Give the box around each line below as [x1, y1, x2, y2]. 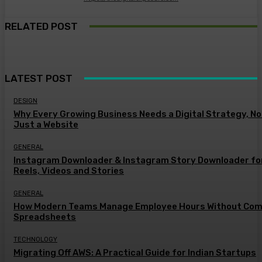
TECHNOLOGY [13, 236, 57, 244]
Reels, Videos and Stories [13, 166, 124, 177]
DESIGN [13, 97, 37, 105]
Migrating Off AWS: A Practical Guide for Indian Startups [13, 247, 256, 258]
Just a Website [13, 119, 78, 130]
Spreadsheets [13, 212, 76, 223]
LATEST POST [5, 73, 73, 85]
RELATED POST [5, 20, 78, 32]
